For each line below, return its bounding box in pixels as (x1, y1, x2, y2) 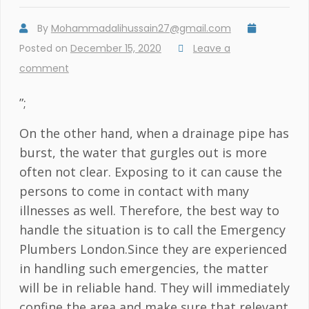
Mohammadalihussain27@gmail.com (50, 21, 231, 36)
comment (19, 61, 69, 76)
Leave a (192, 41, 230, 56)
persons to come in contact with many (19, 183, 249, 200)
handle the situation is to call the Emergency (19, 221, 286, 239)
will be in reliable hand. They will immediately (19, 279, 290, 297)
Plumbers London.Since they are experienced (19, 241, 287, 258)
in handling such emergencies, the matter (19, 260, 268, 277)
